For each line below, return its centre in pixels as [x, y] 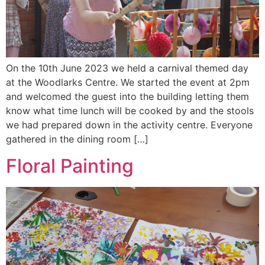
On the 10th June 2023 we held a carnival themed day [127, 68]
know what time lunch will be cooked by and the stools [130, 111]
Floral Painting [70, 166]
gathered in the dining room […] [77, 139]
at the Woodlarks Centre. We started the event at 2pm [128, 83]
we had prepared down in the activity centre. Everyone [129, 125]
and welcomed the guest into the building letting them [127, 97]
